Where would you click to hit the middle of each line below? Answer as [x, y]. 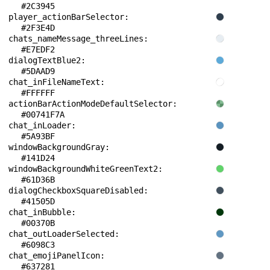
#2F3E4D [38, 28]
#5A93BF [38, 136]
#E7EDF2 [38, 49]
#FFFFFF [38, 93]
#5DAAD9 [38, 71]
